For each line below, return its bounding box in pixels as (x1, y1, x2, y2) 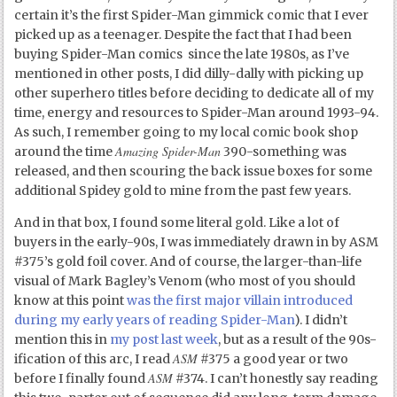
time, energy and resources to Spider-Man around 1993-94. (14, 105, 379, 121)
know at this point (14, 292, 128, 309)
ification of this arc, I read (14, 351, 174, 368)
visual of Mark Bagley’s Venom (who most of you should (14, 273, 356, 290)
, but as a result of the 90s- (218, 331, 378, 348)
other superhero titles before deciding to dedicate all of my (14, 85, 375, 102)
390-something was (221, 144, 347, 160)
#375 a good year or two (198, 351, 349, 368)
